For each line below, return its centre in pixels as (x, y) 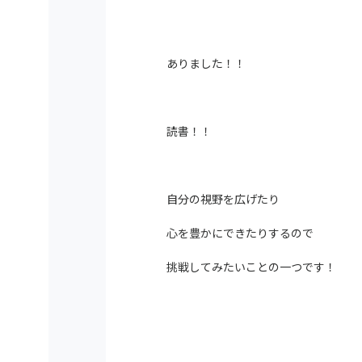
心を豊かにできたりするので (240, 233)
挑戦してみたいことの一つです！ (251, 267)
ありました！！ (206, 63)
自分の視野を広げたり (223, 199)
